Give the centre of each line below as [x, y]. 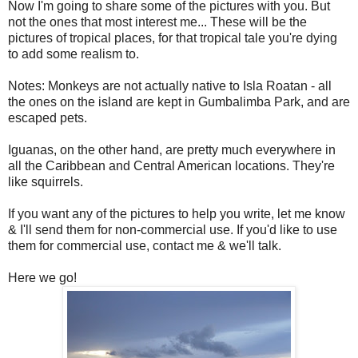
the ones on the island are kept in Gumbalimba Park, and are [179, 102]
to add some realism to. [74, 54]
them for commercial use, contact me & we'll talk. [145, 246]
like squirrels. [46, 182]
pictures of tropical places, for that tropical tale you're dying [173, 38]
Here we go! [42, 278]
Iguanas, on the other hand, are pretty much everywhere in [172, 150]
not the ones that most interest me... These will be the [157, 22]
